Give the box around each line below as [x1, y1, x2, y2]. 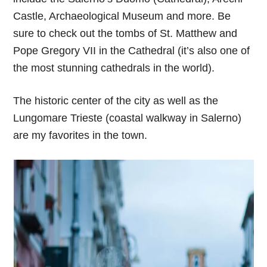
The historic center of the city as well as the [13, 94, 219, 107]
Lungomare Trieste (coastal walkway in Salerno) [13, 111, 242, 124]
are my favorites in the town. [13, 129, 148, 141]
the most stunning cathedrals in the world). [13, 61, 218, 74]
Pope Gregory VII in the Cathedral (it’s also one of [13, 44, 250, 57]
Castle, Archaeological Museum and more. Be [13, 10, 231, 22]
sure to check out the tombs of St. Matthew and [13, 27, 238, 39]
